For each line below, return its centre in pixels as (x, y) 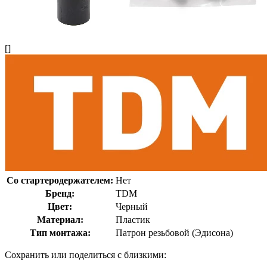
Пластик (133, 219)
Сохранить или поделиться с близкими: (86, 254)
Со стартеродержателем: (60, 180)
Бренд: (60, 193)
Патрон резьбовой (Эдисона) (174, 232)
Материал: (60, 219)
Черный (132, 206)
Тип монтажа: (60, 232)
